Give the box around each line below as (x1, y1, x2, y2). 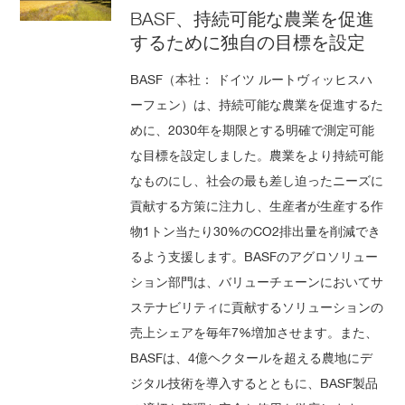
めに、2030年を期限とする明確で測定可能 (130, 121, 375, 137)
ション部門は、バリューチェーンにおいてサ (130, 273, 384, 289)
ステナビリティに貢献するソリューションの (130, 298, 384, 315)
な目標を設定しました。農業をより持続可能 (130, 146, 384, 163)
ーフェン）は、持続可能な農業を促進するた (130, 96, 384, 112)
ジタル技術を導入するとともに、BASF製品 (130, 374, 379, 391)
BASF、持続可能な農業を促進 (130, 7, 375, 30)
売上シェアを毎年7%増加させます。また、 (130, 324, 379, 340)
